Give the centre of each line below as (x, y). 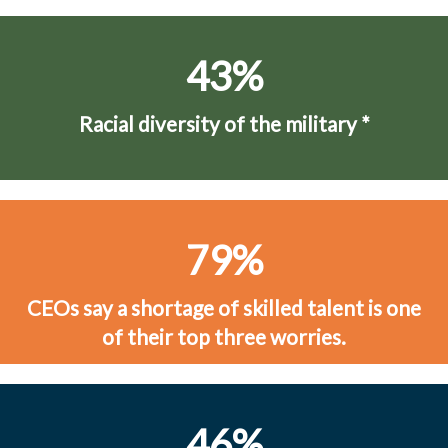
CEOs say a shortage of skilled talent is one (224, 307)
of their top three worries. (224, 336)
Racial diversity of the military (219, 123)
